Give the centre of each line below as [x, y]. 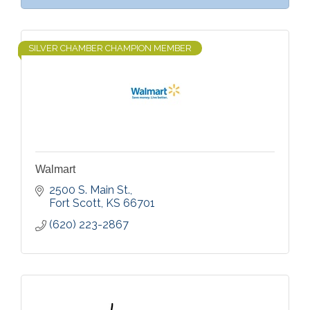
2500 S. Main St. [90, 190]
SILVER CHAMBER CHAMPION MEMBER [110, 48]
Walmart [55, 169]
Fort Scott [75, 203]
